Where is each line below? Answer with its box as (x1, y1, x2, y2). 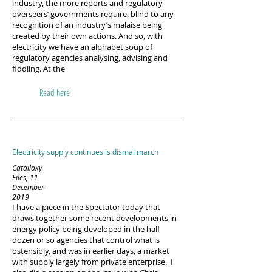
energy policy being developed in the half (12, 223, 160, 234)
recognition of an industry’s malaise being (12, 19, 162, 30)
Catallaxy (12, 163, 42, 172)
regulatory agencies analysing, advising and (12, 52, 168, 63)
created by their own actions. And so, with (12, 30, 163, 41)
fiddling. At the (12, 63, 65, 74)
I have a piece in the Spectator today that (12, 202, 160, 212)
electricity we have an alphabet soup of (12, 41, 152, 52)
